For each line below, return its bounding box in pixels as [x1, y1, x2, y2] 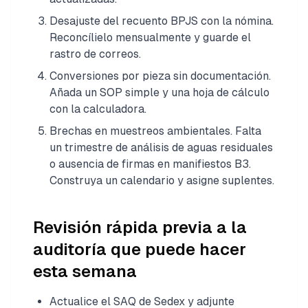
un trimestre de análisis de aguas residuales [49, 140, 273, 154]
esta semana [33, 261, 137, 280]
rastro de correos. [49, 47, 141, 60]
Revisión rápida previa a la [33, 217, 247, 236]
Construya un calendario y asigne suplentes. [49, 173, 274, 187]
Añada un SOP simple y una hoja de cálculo [49, 85, 269, 99]
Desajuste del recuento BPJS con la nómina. [49, 14, 274, 27]
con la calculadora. [49, 102, 146, 115]
